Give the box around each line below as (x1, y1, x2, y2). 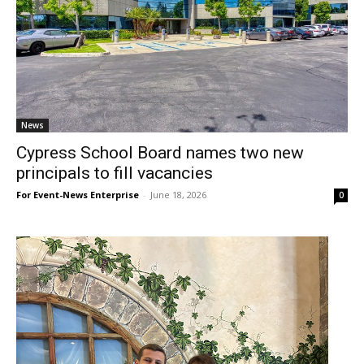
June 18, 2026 (150, 188, 206, 201)
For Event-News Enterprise (16, 188, 139, 201)
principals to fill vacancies (16, 163, 213, 184)
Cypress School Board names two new (16, 143, 304, 163)
